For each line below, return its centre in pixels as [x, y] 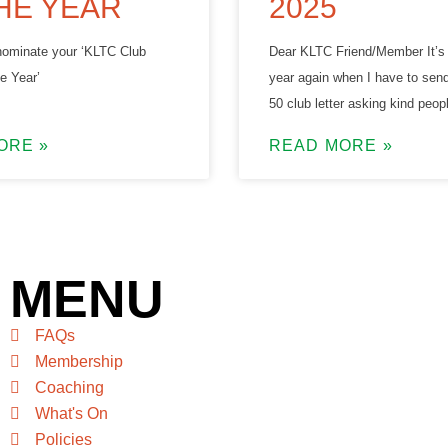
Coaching [69, 387]
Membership [78, 361]
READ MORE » [330, 145]
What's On [71, 413]
